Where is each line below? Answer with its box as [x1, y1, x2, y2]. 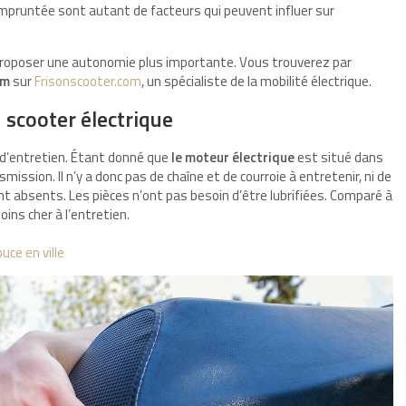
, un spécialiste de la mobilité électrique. [141, 71, 372, 92]
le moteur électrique [169, 147, 295, 168]
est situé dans [295, 147, 383, 168]
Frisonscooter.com [34, 71, 141, 92]
